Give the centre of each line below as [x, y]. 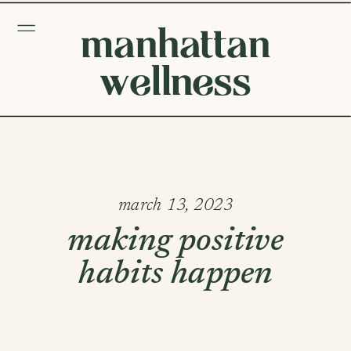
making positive [175, 242]
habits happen [175, 275]
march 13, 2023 [175, 205]
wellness [175, 80]
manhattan [175, 42]
